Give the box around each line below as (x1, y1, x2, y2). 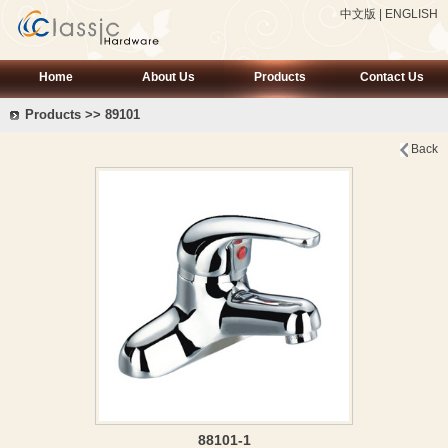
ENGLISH (385, 7, 438, 21)
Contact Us (360, 70, 424, 84)
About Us (141, 70, 195, 84)
